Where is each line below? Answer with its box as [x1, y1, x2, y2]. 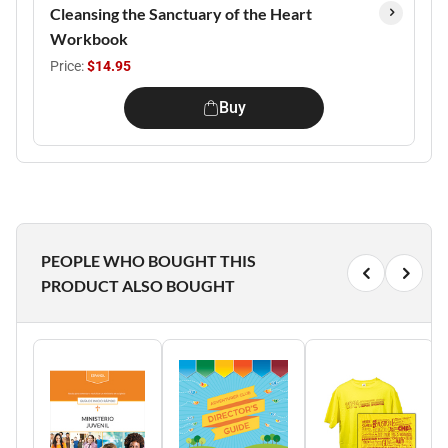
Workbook [50, 29, 128, 48]
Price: [50, 58, 87, 74]
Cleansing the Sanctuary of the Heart [50, 4, 312, 23]
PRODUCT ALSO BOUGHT [41, 276, 235, 295]
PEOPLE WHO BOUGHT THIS [41, 251, 256, 270]
